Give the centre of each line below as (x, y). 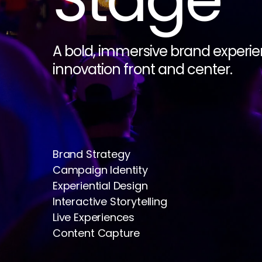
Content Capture (96, 233)
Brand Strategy (92, 154)
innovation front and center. (143, 69)
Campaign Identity (100, 170)
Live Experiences (94, 217)
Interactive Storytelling (110, 201)
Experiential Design (100, 186)
